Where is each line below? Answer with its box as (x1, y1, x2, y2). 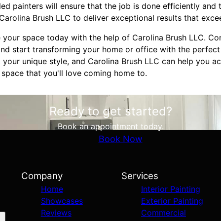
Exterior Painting (141, 196, 203, 206)
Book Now (98, 134, 143, 144)
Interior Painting (141, 184, 200, 194)
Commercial (141, 208, 186, 218)
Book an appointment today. (57, 121, 164, 131)
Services (121, 170, 158, 182)
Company (21, 170, 63, 182)
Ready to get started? (49, 104, 172, 118)
